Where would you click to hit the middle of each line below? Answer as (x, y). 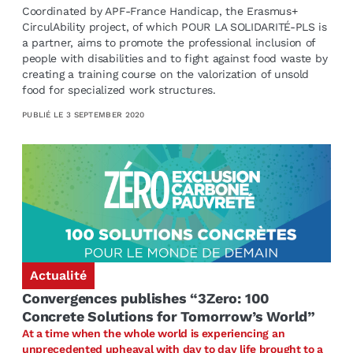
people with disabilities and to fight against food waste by (175, 59)
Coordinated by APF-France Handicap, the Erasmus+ (160, 11)
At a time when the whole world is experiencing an (153, 333)
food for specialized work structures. (119, 90)
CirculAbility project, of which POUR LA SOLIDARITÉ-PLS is (174, 27)
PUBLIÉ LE (44, 114)
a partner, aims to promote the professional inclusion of (169, 43)
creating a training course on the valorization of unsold (165, 74)
